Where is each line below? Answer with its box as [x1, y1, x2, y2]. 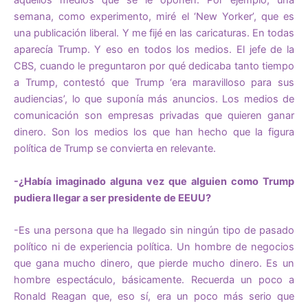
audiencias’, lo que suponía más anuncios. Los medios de [14, 93, 294, 106]
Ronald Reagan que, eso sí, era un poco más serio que [14, 289, 294, 302]
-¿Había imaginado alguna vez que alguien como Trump [14, 175, 294, 188]
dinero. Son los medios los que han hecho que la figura [14, 126, 294, 139]
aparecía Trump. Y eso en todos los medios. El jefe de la [14, 43, 294, 56]
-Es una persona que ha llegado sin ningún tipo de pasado [14, 223, 294, 236]
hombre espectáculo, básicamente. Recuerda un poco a [14, 273, 294, 286]
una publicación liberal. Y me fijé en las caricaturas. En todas [14, 27, 294, 40]
